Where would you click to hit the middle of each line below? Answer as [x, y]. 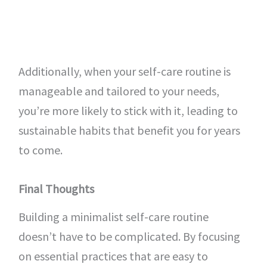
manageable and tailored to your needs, [119, 91]
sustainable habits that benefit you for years [129, 130]
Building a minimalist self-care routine [113, 217]
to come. [40, 150]
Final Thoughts [56, 189]
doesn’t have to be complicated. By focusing [129, 236]
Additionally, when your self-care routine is [124, 71]
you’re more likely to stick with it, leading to [128, 111]
